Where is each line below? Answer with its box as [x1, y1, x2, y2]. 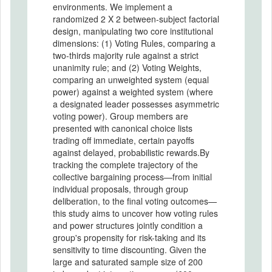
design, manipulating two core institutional [53, 25, 213, 37]
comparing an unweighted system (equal [53, 73, 209, 86]
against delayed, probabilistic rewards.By [53, 146, 209, 158]
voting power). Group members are [53, 110, 188, 122]
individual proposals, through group [53, 183, 188, 195]
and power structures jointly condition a [53, 219, 203, 231]
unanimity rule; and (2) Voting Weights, [53, 61, 202, 73]
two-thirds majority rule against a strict [53, 49, 199, 61]
